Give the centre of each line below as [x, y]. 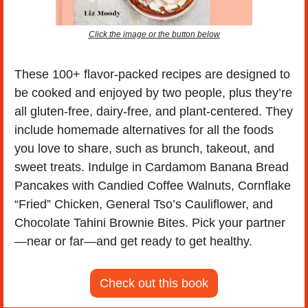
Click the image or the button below [154, 34]
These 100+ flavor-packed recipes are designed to [152, 74]
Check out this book [154, 283]
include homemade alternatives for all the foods [144, 130]
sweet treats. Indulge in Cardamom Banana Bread [152, 167]
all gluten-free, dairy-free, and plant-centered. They [154, 111]
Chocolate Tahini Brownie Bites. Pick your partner [150, 222]
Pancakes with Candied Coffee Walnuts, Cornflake [153, 185]
